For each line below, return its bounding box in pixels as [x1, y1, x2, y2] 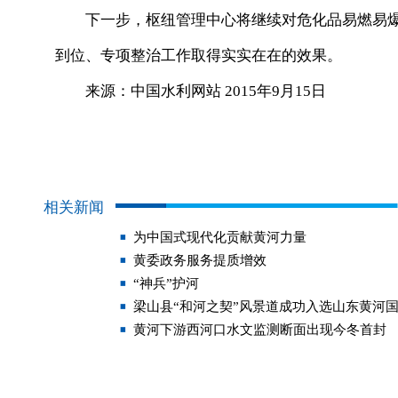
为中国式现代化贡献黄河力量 [133, 230, 306, 244]
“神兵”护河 [133, 276, 199, 291]
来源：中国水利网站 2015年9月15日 [55, 83, 326, 99]
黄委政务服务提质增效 [133, 253, 267, 267]
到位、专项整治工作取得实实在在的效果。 [55, 47, 342, 64]
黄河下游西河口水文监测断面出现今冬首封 [133, 322, 386, 337]
